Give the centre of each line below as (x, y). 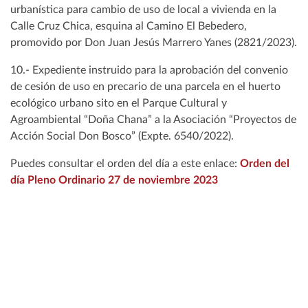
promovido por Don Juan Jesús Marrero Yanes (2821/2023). (154, 43)
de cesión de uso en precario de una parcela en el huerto (145, 87)
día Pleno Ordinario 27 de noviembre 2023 (114, 180)
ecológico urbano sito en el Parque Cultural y (119, 103)
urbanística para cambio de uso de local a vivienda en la (143, 10)
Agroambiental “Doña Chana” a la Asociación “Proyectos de (153, 120)
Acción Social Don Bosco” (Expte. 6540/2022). (122, 136)
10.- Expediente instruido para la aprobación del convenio (149, 70)
